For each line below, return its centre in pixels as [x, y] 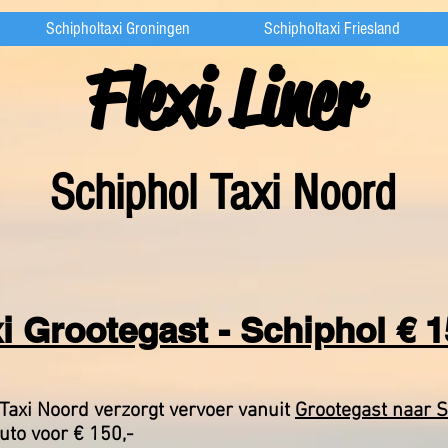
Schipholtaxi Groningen [118, 28]
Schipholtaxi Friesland [332, 28]
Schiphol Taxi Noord [223, 193]
